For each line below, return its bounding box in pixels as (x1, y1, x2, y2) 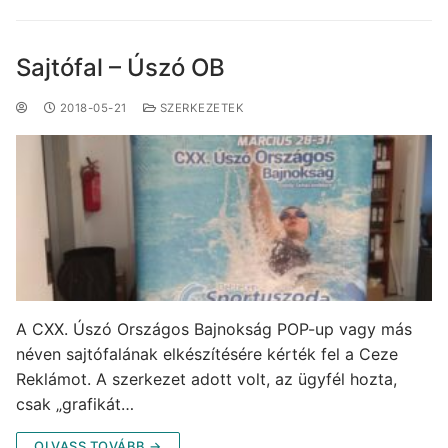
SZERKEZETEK (156, 101, 244, 115)
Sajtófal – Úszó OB (16, 53, 225, 82)
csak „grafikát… (16, 394, 134, 415)
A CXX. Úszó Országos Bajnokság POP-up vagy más (16, 319, 412, 340)
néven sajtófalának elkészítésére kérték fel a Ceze (16, 344, 398, 365)
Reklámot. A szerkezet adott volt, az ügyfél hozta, (16, 369, 397, 390)
